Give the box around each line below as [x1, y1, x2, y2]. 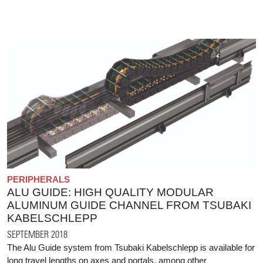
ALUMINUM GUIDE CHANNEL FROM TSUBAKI [7, 198, 251, 211]
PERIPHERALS [7, 174, 70, 184]
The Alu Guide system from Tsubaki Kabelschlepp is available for [7, 242, 255, 252]
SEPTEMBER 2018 [7, 228, 68, 240]
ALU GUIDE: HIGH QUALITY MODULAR [7, 186, 214, 198]
